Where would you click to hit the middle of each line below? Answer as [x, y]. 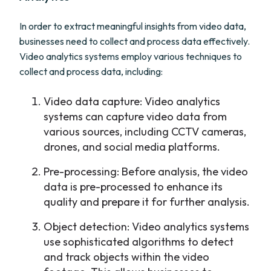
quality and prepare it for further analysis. [147, 202]
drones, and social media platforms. [132, 147]
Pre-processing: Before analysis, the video [146, 171]
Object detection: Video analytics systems [146, 227]
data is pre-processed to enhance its [133, 187]
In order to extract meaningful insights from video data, [133, 26]
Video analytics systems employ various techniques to [131, 56]
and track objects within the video [126, 257]
